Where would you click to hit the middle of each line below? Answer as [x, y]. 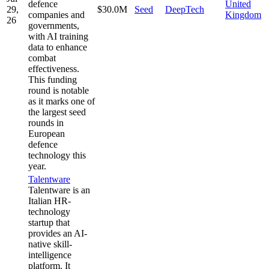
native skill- [50, 244]
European [47, 133]
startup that [49, 222]
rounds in [46, 122]
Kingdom [243, 14]
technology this [57, 155]
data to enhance [58, 47]
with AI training [58, 36]
